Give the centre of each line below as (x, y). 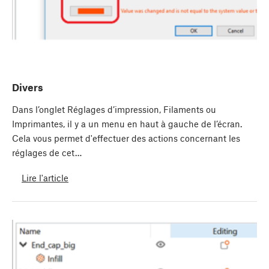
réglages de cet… (47, 153)
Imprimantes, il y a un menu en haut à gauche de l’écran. (127, 124)
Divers (28, 87)
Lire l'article (45, 177)
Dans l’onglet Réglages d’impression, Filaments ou (114, 110)
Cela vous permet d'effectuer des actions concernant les (126, 138)
